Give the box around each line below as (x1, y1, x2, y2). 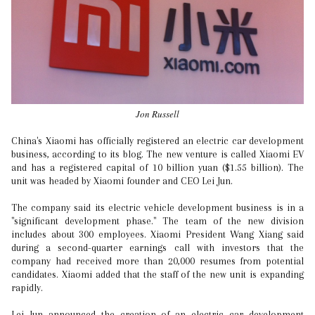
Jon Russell (136, 108, 179, 121)
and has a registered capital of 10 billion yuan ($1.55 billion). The (11, 162, 304, 174)
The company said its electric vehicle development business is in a (11, 202, 304, 214)
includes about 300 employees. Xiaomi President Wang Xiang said (11, 229, 304, 240)
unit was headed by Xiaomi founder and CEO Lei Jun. (11, 175, 233, 187)
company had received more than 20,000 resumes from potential (11, 255, 304, 267)
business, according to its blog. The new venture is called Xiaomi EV (11, 148, 304, 160)
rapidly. (11, 282, 43, 294)
